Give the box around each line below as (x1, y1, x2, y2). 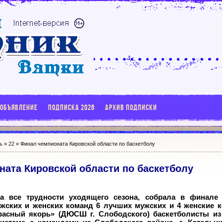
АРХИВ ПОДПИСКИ (105, 103, 157, 111)
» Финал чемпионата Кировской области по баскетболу (14, 141, 156, 147)
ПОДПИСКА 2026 (48, 103, 95, 111)
